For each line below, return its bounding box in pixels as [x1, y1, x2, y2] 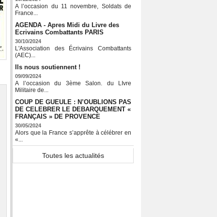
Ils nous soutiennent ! [15, 63, 80, 71]
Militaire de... [15, 87, 48, 94]
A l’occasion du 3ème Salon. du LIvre [15, 80, 131, 87]
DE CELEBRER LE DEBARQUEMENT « [15, 106, 131, 113]
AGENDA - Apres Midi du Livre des [15, 21, 119, 29]
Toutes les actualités [42, 152, 104, 160]
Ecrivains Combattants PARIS [15, 29, 104, 36]
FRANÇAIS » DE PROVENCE [15, 113, 100, 121]
